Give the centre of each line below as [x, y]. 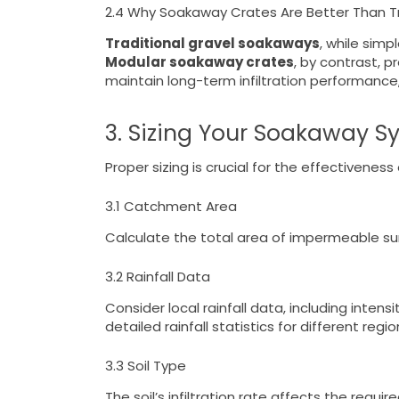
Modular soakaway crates [199, 62]
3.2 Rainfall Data [157, 276]
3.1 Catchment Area [171, 206]
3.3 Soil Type [145, 365]
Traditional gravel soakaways [212, 44]
